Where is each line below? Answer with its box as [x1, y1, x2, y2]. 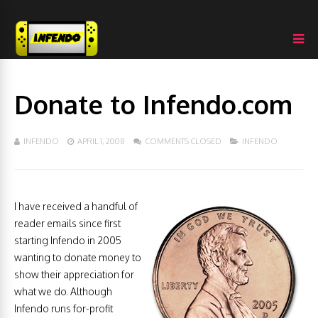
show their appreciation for [14, 268, 134, 280]
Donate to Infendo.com [14, 88, 292, 120]
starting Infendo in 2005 [14, 234, 121, 246]
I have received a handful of [14, 200, 138, 212]
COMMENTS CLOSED [145, 136, 221, 146]
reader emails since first [14, 217, 121, 229]
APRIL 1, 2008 [77, 136, 125, 146]
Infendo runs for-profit [14, 302, 113, 314]
